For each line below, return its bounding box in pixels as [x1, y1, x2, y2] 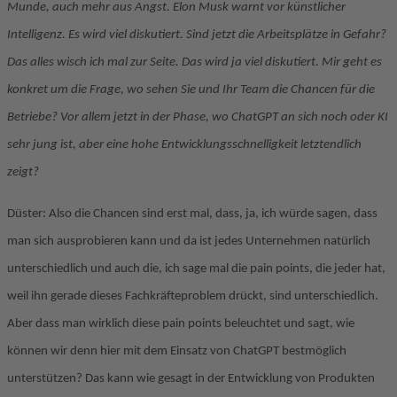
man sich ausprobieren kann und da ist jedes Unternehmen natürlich [7, 235, 370, 248]
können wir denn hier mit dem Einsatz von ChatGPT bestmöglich [7, 345, 346, 358]
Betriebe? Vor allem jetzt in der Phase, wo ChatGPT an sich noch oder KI [7, 111, 388, 124]
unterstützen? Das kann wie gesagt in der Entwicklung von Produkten [7, 372, 375, 385]
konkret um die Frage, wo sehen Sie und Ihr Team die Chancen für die [7, 83, 375, 97]
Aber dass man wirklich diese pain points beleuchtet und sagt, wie [7, 317, 354, 331]
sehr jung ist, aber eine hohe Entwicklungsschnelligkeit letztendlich [7, 138, 362, 152]
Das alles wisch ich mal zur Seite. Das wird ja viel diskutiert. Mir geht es [7, 56, 382, 69]
